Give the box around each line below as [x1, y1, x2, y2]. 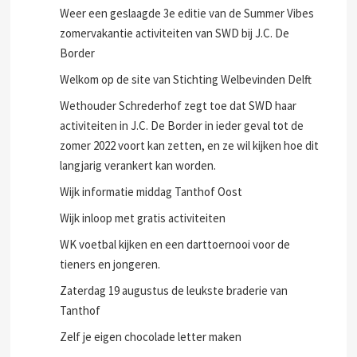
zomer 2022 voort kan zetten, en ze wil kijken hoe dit [60, 138, 320, 153]
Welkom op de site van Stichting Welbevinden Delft [60, 72, 312, 87]
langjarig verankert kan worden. [60, 158, 217, 173]
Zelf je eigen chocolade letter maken [60, 329, 242, 344]
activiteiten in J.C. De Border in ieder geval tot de [60, 118, 304, 133]
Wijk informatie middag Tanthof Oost [60, 184, 243, 199]
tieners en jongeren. [60, 257, 161, 272]
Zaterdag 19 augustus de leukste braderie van [60, 283, 288, 298]
